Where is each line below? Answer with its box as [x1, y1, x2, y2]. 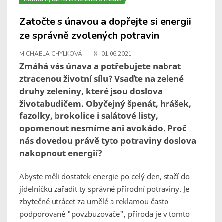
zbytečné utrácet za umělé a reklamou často [19, 196, 168, 207]
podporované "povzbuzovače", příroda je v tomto [19, 209, 190, 219]
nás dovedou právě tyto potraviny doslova [19, 135, 196, 147]
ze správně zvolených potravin [19, 29, 159, 43]
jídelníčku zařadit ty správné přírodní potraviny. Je [19, 184, 189, 194]
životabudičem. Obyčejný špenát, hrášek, [19, 98, 191, 110]
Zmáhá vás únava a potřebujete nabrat [19, 60, 181, 72]
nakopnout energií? [19, 147, 102, 159]
